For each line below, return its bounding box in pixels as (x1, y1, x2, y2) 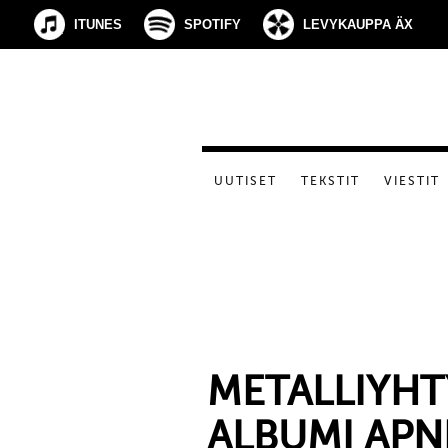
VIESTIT (384, 174, 440, 188)
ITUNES (74, 17, 122, 32)
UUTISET (214, 174, 277, 188)
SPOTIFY (184, 17, 241, 32)
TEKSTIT (301, 174, 360, 188)
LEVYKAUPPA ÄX (303, 17, 413, 32)
